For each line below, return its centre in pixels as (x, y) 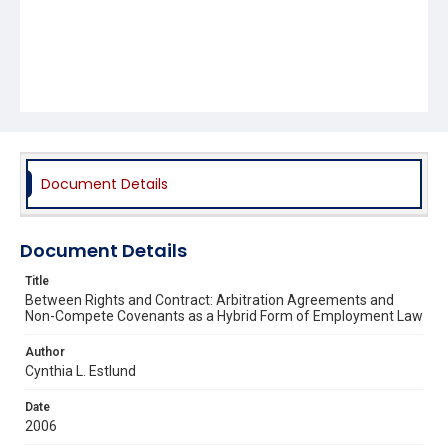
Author (45, 351)
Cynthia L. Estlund (80, 370)
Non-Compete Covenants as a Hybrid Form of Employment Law (224, 315)
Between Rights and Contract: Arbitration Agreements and (209, 299)
